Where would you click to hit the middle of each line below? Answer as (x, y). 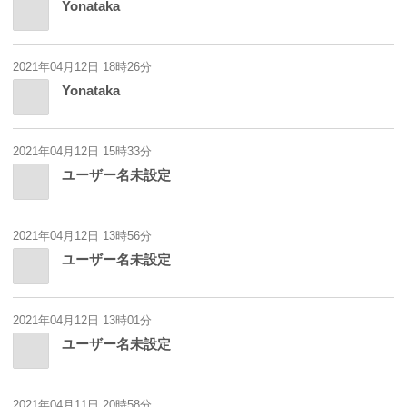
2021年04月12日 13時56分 (82, 236)
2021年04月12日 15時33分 (82, 152)
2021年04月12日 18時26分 (82, 67)
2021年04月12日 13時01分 (82, 321)
